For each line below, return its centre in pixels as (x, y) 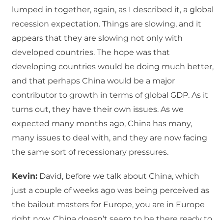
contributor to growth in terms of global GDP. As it (110, 95)
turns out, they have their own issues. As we (98, 110)
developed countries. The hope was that (91, 53)
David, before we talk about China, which (118, 176)
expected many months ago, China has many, (102, 124)
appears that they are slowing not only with (97, 38)
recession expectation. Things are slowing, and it (107, 24)
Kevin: (25, 176)
